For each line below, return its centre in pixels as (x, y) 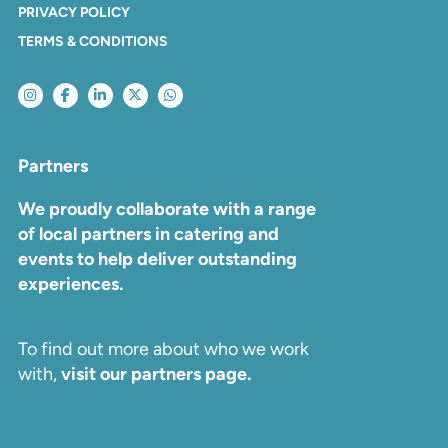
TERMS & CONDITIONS (92, 41)
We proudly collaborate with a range (166, 208)
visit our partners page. (155, 373)
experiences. (70, 283)
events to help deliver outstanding (157, 258)
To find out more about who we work (163, 348)
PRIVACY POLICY (73, 12)
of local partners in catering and (148, 233)
